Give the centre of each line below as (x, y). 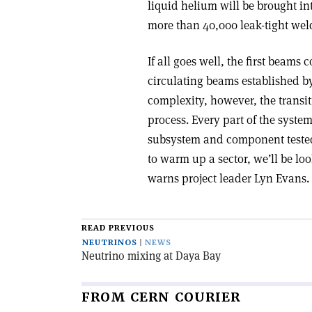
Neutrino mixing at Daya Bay (151, 256)
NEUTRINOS (110, 243)
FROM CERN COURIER (161, 297)
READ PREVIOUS (118, 228)
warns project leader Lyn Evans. (228, 178)
